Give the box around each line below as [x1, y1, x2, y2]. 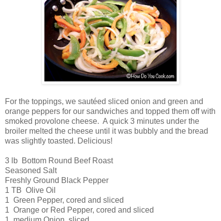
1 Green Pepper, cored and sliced [5, 196, 124, 205]
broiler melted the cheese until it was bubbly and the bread [5, 127, 208, 136]
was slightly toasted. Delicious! [5, 137, 112, 146]
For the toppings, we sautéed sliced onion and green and [5, 97, 203, 106]
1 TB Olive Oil [5, 186, 56, 195]
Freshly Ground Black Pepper [5, 176, 109, 185]
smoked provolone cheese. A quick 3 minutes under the [5, 117, 199, 126]
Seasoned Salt [5, 166, 57, 175]
